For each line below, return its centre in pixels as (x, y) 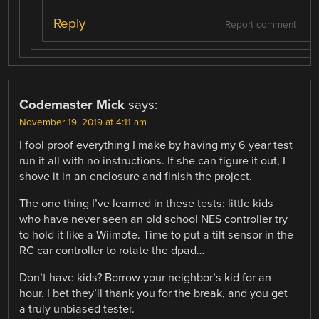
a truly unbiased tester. (77, 309)
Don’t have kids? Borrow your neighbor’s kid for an (146, 277)
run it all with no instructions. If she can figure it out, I (153, 161)
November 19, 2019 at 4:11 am (83, 122)
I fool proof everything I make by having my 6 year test (156, 145)
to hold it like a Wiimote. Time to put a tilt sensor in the (157, 235)
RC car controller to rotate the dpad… (112, 250)
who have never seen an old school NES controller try (154, 219)
